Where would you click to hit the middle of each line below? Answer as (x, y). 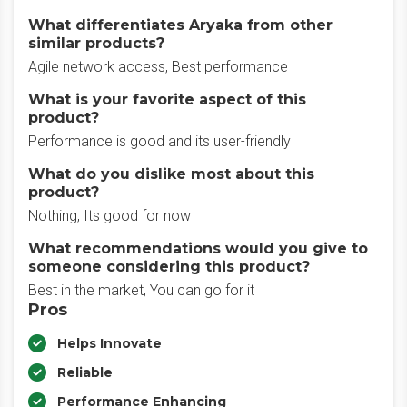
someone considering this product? (169, 267)
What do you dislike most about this (171, 174)
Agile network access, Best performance (158, 67)
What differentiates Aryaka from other (180, 25)
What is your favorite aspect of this (167, 99)
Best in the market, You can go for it (141, 290)
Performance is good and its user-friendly (159, 141)
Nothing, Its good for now (109, 216)
